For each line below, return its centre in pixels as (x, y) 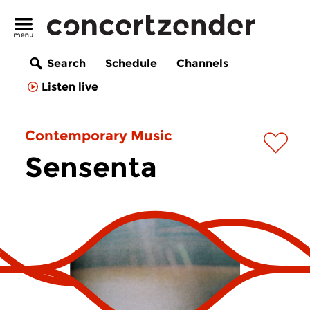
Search (66, 64)
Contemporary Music (99, 136)
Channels (202, 64)
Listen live (70, 87)
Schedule (131, 64)
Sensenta (91, 167)
